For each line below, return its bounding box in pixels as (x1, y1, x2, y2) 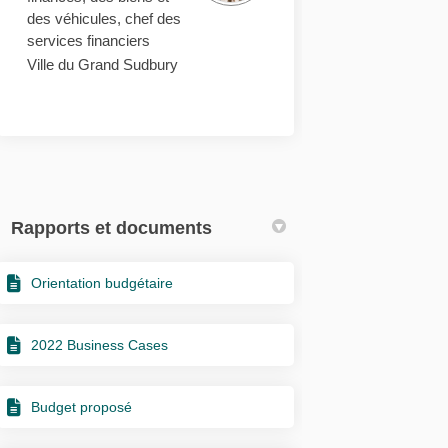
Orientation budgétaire (31, 274, 174, 291)
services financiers (27, 31, 151, 49)
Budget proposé (31, 398, 133, 415)
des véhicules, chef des (27, 9, 182, 27)
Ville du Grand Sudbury (27, 55, 179, 73)
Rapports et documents (11, 217, 213, 238)
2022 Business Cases (31, 336, 169, 353)
